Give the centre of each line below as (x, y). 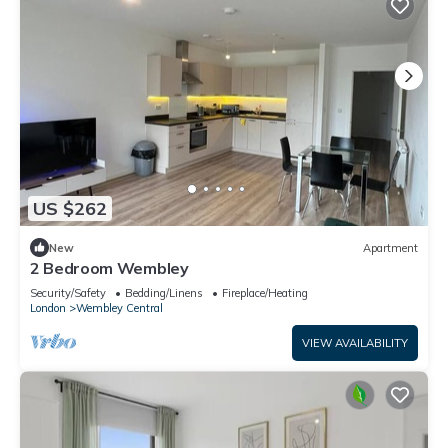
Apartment (390, 247)
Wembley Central (119, 308)
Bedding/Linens (164, 293)
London (48, 308)
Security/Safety (68, 293)
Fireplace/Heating (265, 293)
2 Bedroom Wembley (109, 268)
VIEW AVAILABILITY (355, 343)
